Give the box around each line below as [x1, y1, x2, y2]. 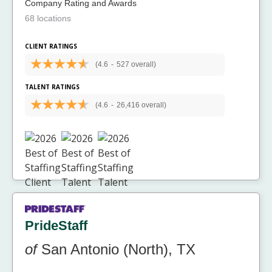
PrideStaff [25, 218, 87, 234]
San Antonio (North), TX [37, 241, 195, 258]
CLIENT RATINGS [25, 42, 77, 51]
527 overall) [116, 60, 156, 69]
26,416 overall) [116, 101, 166, 110]
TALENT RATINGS [25, 83, 80, 92]
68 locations [25, 13, 71, 24]
